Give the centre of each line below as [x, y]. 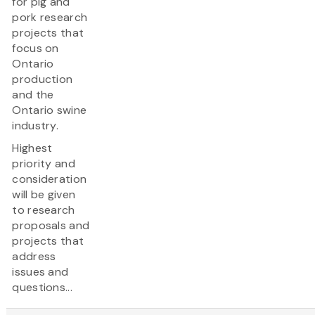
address [34, 257]
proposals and [51, 226]
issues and [40, 272]
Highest [32, 148]
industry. [36, 126]
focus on [36, 49]
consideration [50, 179]
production [43, 79]
